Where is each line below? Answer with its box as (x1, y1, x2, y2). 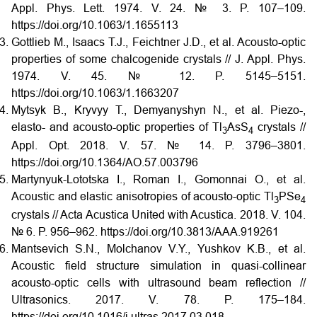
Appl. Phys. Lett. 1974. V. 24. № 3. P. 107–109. (11, 1, 306, 14)
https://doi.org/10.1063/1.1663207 (11, 86, 179, 99)
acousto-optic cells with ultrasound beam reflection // (11, 276, 306, 289)
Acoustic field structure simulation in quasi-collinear (11, 259, 306, 272)
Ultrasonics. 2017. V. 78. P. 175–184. (11, 293, 306, 306)
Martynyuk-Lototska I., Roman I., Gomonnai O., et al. (11, 173, 306, 185)
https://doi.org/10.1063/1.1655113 (11, 18, 178, 31)
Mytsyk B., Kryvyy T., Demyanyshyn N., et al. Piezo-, (11, 103, 306, 116)
